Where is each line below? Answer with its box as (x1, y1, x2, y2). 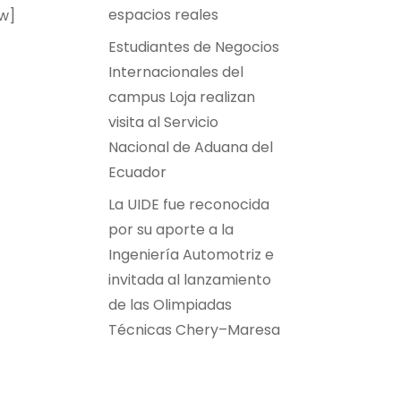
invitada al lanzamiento (108, 269, 271, 290)
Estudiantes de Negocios (108, 37, 279, 57)
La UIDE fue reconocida (108, 194, 269, 215)
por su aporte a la (108, 219, 234, 240)
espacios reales (108, 4, 218, 25)
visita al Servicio (108, 112, 218, 132)
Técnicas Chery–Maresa (108, 320, 280, 340)
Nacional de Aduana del (108, 137, 273, 158)
